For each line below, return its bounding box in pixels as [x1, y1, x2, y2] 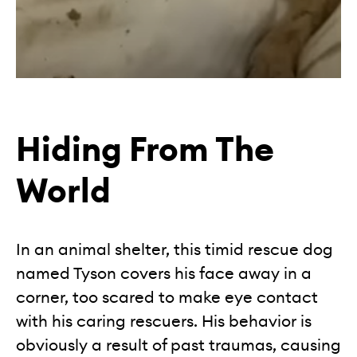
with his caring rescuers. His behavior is [16, 311, 312, 332]
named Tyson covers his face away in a [16, 263, 312, 284]
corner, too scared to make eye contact [16, 287, 318, 308]
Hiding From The [16, 127, 274, 173]
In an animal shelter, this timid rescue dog [16, 239, 333, 261]
